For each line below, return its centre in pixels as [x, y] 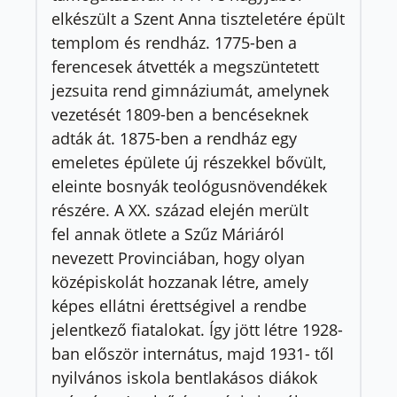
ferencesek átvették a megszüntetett [185, 66]
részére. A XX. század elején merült [180, 210]
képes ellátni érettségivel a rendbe [179, 305]
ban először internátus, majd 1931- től [193, 353]
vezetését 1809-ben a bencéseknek [180, 114]
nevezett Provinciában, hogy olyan [178, 257]
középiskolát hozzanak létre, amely [180, 281]
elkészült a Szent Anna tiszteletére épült [198, 18]
